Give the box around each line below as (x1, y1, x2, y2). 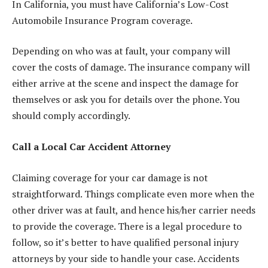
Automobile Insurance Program (12, 13, 149, 27)
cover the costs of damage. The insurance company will (12, 60, 250, 74)
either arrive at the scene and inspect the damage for (12, 77, 239, 90)
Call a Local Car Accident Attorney (12, 139, 170, 153)
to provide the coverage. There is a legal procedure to (12, 219, 242, 233)
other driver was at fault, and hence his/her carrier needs (12, 203, 255, 217)
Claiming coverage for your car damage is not (12, 170, 208, 184)
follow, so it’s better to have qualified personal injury (12, 235, 239, 249)
